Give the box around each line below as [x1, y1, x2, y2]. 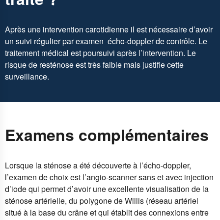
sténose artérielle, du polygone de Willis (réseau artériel [5, 194, 198, 206]
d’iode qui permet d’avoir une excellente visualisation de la [5, 183, 209, 194]
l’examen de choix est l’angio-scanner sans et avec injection [5, 171, 214, 183]
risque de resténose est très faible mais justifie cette [5, 58, 184, 70]
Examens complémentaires [5, 123, 209, 146]
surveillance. [5, 70, 49, 82]
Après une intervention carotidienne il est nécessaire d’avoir [5, 23, 213, 35]
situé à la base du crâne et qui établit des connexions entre [5, 206, 209, 218]
